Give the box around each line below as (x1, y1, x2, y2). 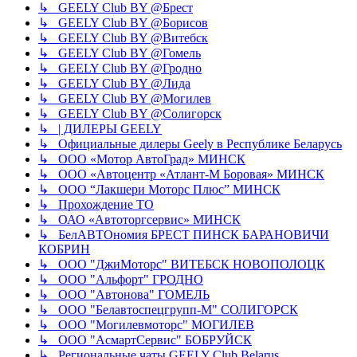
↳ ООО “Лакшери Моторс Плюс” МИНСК (38, 182, 280, 196)
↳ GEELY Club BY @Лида (38, 76, 190, 90)
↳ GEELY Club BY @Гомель (38, 45, 201, 60)
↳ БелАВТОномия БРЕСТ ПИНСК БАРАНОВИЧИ (38, 227, 329, 241)
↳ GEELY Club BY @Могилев (38, 91, 211, 105)
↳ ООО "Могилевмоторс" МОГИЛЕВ (38, 317, 254, 331)
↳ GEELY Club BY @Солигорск (38, 106, 222, 120)
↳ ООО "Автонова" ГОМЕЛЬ (38, 287, 210, 301)
